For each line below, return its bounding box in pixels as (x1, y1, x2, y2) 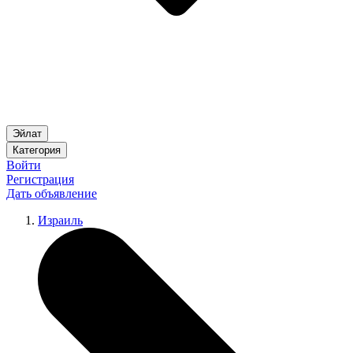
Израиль (38, 214, 83, 227)
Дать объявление (6, 187, 97, 200)
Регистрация (6, 173, 74, 186)
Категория (13, 144, 61, 156)
